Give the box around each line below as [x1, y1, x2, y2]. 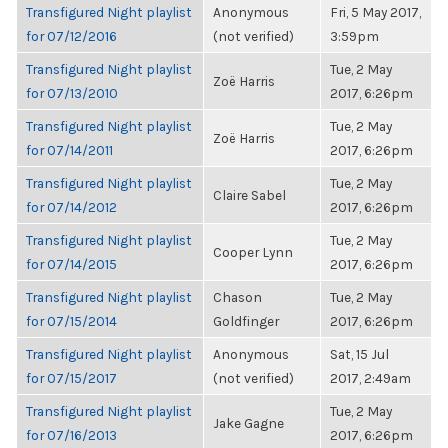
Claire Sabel [213, 187, 286, 203]
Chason [213, 289, 262, 305]
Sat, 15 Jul [330, 346, 389, 362]
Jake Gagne [213, 415, 284, 431]
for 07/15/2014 [26, 313, 117, 329]
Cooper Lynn [213, 244, 293, 260]
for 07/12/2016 [26, 28, 117, 44]
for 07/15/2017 [26, 370, 117, 386]
